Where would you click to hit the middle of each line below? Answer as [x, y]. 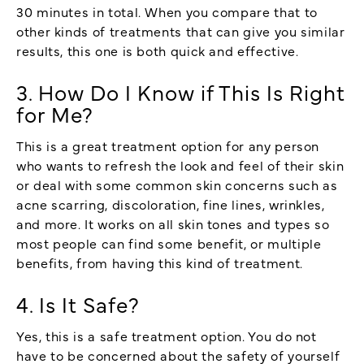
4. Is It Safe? [78, 303]
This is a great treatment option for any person [168, 145]
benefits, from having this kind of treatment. [160, 262]
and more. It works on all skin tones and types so [173, 223]
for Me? [55, 113]
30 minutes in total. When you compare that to [167, 11]
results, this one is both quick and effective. [158, 50]
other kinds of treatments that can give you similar [181, 30]
